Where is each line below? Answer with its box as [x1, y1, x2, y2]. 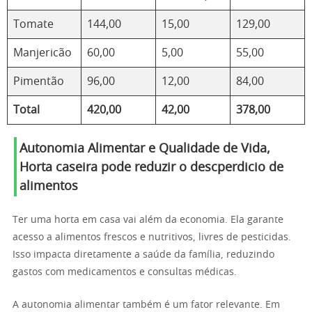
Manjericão [13, 47, 72, 58]
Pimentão [13, 76, 64, 87]
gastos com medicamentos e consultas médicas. [13, 267, 237, 277]
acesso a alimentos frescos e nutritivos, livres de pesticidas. [13, 233, 291, 242]
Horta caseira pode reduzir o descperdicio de [19, 162, 283, 174]
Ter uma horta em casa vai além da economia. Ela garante [13, 215, 283, 225]
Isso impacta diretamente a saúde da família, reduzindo [13, 250, 274, 260]
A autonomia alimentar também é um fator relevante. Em [13, 300, 280, 310]
